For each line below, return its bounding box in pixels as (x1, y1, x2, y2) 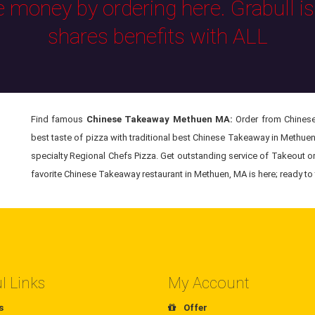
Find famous (31, 114, 86, 125)
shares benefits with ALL (47, 24, 268, 49)
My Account (168, 274, 250, 292)
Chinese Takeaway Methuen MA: (86, 114, 233, 125)
